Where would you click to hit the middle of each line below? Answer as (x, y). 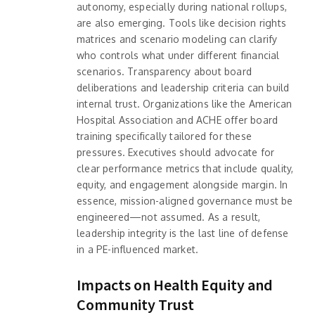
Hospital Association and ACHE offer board (178, 120)
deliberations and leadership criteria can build (183, 87)
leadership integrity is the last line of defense (183, 233)
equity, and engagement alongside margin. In (182, 184)
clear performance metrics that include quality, (185, 168)
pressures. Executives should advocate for (176, 152)
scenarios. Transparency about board (164, 71)
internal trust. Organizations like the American (185, 103)
